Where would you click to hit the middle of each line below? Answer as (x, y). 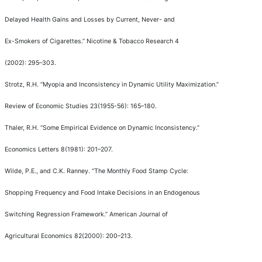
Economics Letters (33, 149)
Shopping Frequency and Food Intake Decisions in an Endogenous (102, 192)
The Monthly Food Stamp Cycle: (141, 171)
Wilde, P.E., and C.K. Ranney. (48, 171)
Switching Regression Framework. (55, 214)
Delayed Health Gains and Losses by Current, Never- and (90, 19)
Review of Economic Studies (47, 106)
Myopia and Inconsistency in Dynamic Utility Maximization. (130, 84)
